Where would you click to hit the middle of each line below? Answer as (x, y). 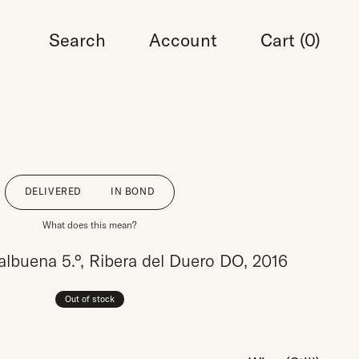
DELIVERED (53, 191)
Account (183, 40)
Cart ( (282, 40)
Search (77, 40)
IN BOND (133, 191)
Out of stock (90, 299)
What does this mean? (90, 225)
